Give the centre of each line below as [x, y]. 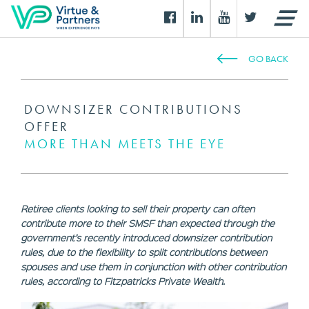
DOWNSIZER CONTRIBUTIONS [133, 109]
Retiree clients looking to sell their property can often [138, 208]
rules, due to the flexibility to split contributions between [144, 252]
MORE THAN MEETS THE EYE [125, 144]
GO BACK [268, 59]
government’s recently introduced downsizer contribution [146, 237]
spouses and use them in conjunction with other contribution [153, 266]
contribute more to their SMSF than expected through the [148, 223]
